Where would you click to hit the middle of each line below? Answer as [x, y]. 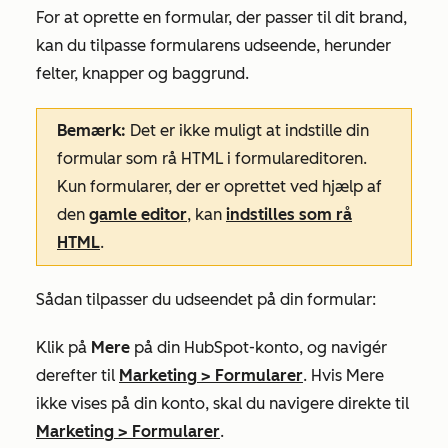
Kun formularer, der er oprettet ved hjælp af [219, 186]
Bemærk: [93, 130]
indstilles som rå [289, 214]
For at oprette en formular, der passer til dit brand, [221, 17]
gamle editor [138, 214]
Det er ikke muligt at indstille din [249, 130]
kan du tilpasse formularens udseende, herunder [213, 45]
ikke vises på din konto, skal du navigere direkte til [222, 403]
